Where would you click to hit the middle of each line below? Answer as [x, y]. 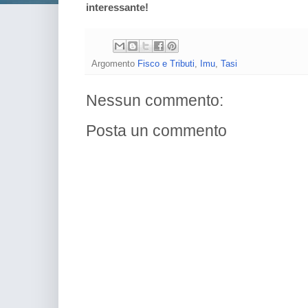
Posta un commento [156, 131]
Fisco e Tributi [166, 63]
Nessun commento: [155, 100]
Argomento [114, 63]
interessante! [117, 8]
